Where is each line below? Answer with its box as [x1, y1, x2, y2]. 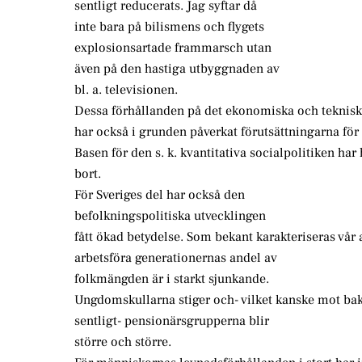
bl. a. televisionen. [74, 82, 178, 99]
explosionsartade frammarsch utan [74, 40, 271, 57]
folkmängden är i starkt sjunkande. [74, 271, 269, 288]
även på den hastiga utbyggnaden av [74, 61, 280, 78]
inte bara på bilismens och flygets [74, 19, 264, 36]
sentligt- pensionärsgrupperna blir [74, 313, 269, 330]
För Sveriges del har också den [74, 187, 245, 204]
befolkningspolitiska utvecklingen [74, 208, 266, 225]
